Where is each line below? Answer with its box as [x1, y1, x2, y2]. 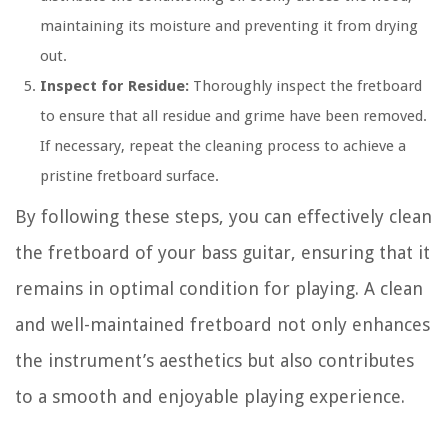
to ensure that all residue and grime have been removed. [40, 107, 427, 126]
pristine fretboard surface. [40, 167, 219, 186]
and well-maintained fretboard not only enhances [15, 314, 430, 336]
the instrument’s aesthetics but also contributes [15, 350, 414, 372]
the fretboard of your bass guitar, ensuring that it [15, 242, 430, 264]
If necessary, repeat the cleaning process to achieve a [40, 137, 406, 156]
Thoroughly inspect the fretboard [189, 77, 422, 96]
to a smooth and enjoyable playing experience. [15, 386, 405, 408]
